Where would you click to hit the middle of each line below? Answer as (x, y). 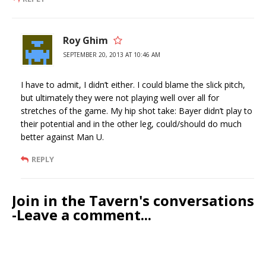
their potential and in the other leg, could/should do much (131, 124)
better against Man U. (62, 137)
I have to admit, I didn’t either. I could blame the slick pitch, (133, 85)
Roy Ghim (85, 40)
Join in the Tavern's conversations (133, 200)
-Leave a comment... (82, 215)
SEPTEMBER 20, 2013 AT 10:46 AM (112, 55)
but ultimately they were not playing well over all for (120, 98)
